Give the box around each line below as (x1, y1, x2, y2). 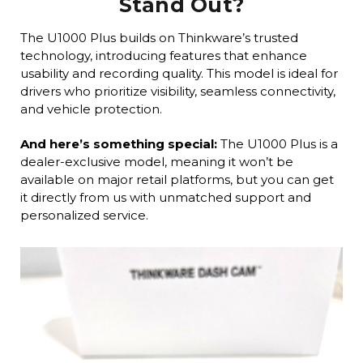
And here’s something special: (19, 135, 217, 152)
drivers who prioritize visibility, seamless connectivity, (19, 83, 335, 99)
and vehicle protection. (19, 100, 162, 117)
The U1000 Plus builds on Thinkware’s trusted (19, 29, 298, 45)
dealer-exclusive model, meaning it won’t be (19, 153, 293, 169)
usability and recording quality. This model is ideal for (19, 65, 338, 81)
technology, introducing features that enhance (19, 47, 307, 63)
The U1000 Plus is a (216, 135, 338, 152)
